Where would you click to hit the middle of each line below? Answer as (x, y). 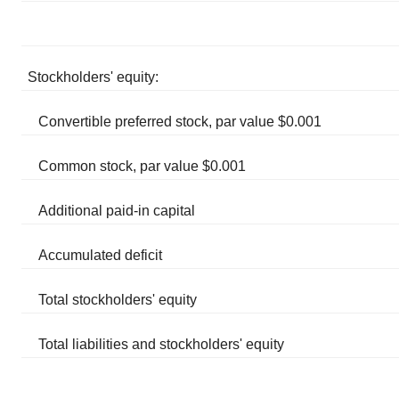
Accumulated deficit (101, 255)
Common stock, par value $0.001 (142, 166)
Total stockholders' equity (118, 300)
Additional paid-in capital (117, 211)
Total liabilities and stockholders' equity (162, 344)
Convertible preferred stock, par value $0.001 (180, 122)
